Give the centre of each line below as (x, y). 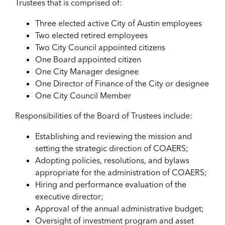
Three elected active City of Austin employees (120, 23)
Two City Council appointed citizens (101, 47)
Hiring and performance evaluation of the (111, 184)
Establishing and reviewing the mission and (114, 136)
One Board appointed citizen (88, 59)
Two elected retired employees (92, 35)
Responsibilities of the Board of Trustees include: (104, 115)
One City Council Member (83, 95)
